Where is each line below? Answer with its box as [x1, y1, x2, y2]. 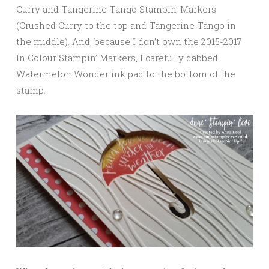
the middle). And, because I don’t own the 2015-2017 [16, 35, 242, 47]
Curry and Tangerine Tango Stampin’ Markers [16, 2, 216, 15]
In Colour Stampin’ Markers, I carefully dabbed [16, 51, 218, 64]
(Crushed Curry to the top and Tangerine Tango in [16, 19, 236, 31]
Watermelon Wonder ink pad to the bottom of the [16, 67, 235, 80]
